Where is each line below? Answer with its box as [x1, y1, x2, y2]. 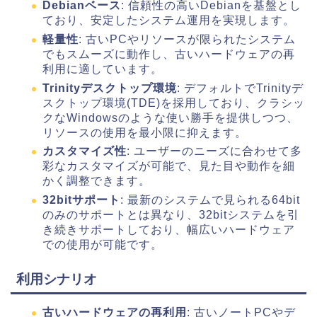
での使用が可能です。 [42, 238, 163, 250]
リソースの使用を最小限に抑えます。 [42, 126, 247, 139]
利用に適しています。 [42, 62, 163, 75]
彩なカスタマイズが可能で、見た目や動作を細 [42, 160, 295, 173]
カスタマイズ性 [42, 145, 127, 158]
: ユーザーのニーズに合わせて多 [127, 145, 302, 158]
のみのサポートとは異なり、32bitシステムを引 [42, 208, 299, 221]
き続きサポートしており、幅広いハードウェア [42, 223, 295, 236]
